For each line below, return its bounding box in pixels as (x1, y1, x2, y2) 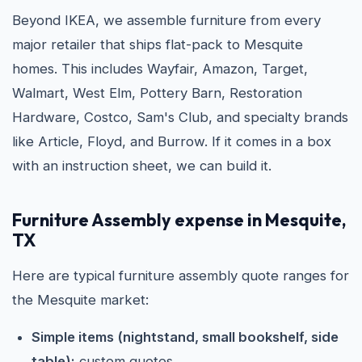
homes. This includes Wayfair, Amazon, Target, (12, 61, 308, 77)
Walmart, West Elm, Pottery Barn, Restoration (12, 85, 302, 101)
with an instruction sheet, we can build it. (12, 158, 271, 174)
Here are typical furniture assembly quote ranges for (12, 267, 349, 284)
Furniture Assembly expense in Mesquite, (12, 208, 346, 231)
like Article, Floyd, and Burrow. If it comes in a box (12, 133, 331, 149)
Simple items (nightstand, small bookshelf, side (32, 329, 339, 345)
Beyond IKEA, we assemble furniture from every (12, 12, 321, 28)
